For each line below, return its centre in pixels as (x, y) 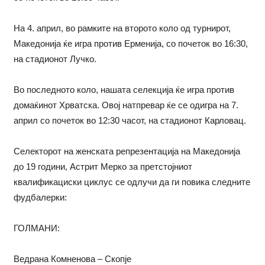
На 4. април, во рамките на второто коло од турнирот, (122, 28)
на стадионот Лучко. (55, 59)
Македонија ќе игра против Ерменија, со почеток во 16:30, (130, 44)
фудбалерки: (40, 198)
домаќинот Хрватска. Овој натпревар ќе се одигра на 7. (126, 105)
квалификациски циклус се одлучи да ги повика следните (132, 182)
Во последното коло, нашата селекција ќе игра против (124, 90)
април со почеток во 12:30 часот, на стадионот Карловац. (130, 121)
